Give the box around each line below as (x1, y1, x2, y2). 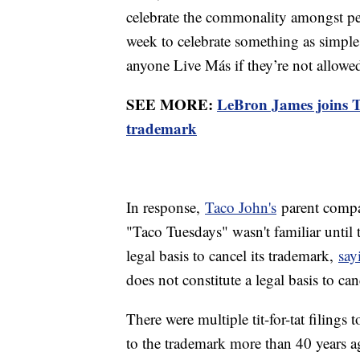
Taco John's (205, 197, 276, 218)
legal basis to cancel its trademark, (126, 245, 338, 266)
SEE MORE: (126, 93, 217, 116)
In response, (126, 197, 205, 218)
